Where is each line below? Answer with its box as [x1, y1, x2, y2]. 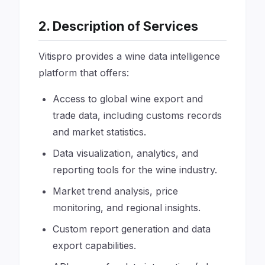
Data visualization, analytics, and [53, 147, 198, 159]
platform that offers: [38, 67, 129, 79]
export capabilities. [53, 240, 136, 251]
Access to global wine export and [53, 93, 203, 105]
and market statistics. [53, 126, 146, 138]
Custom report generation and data [53, 223, 211, 235]
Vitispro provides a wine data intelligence [38, 50, 220, 62]
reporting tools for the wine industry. [53, 164, 217, 176]
